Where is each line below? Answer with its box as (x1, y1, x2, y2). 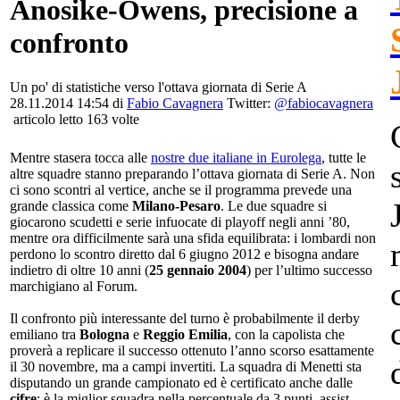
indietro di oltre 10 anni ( (10, 262, 149, 278)
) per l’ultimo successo (246, 262, 372, 278)
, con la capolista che (228, 326, 345, 342)
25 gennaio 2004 (149, 262, 246, 278)
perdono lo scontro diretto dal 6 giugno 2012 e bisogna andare (10, 246, 359, 262)
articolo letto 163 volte (10, 111, 139, 127)
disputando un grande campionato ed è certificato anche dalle (10, 374, 353, 390)
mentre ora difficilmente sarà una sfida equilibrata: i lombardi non (10, 229, 376, 246)
